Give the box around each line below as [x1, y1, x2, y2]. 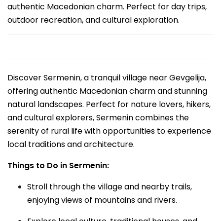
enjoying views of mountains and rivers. [27, 194, 177, 206]
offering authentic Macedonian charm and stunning [7, 85, 207, 97]
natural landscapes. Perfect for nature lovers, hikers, [7, 99, 211, 110]
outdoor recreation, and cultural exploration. [7, 14, 180, 26]
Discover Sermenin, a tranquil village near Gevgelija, [7, 72, 206, 83]
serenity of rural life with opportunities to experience [7, 125, 211, 137]
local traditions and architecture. [7, 139, 135, 150]
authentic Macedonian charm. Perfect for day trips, [7, 1, 207, 12]
